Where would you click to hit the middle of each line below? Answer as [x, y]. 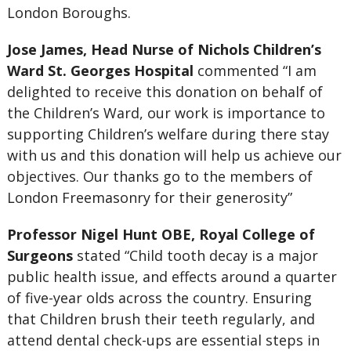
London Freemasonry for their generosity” [149, 197]
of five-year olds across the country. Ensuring [159, 298]
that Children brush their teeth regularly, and [161, 319]
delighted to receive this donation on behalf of [165, 92]
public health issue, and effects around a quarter [172, 277]
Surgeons [40, 255]
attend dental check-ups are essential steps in [163, 340]
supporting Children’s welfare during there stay [168, 134]
